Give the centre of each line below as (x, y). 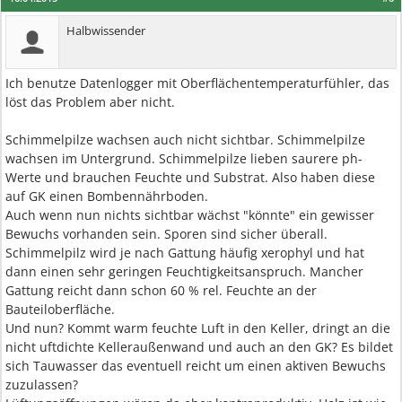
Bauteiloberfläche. (60, 309)
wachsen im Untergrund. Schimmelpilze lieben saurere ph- (184, 158)
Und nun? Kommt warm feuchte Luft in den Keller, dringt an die (198, 328)
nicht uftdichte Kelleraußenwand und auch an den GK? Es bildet (199, 347)
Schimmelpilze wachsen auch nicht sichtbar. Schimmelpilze (185, 140)
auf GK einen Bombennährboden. (107, 196)
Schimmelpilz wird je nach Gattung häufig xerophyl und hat (185, 253)
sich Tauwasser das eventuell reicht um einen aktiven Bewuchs (196, 366)
